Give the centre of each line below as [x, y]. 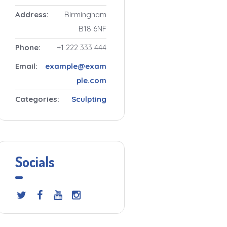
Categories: [37, 99]
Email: [26, 66]
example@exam [76, 66]
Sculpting [89, 99]
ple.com [91, 80]
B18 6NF [92, 29]
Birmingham [85, 14]
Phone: [28, 47]
